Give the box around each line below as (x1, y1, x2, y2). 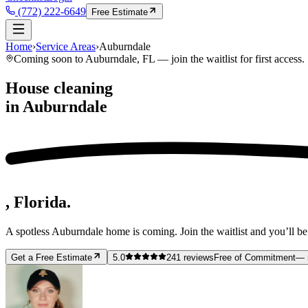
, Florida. (5, 193, 71, 212)
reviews (181, 252, 214, 263)
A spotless (5, 225, 52, 238)
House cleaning (5, 78, 113, 97)
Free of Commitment (214, 252, 296, 263)
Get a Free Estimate (11, 252, 92, 263)
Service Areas (36, 41, 96, 52)
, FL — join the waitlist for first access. (137, 53, 305, 65)
